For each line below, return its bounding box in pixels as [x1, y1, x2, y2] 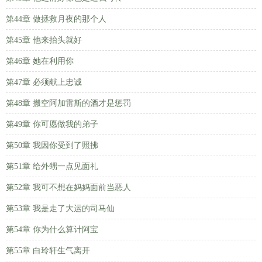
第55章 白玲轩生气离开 [6, 246, 90, 255]
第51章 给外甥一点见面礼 [6, 162, 98, 171]
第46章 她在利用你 [6, 57, 74, 65]
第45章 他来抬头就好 [6, 36, 82, 44]
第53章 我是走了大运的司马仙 [6, 204, 115, 213]
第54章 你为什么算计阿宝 [6, 225, 98, 234]
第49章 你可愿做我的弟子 [6, 120, 98, 129]
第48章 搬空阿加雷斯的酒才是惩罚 [6, 99, 131, 108]
